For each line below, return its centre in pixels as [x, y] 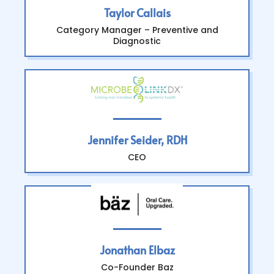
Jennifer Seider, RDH [137, 140]
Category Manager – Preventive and [137, 30]
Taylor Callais [137, 12]
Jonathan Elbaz [137, 250]
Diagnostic [137, 41]
